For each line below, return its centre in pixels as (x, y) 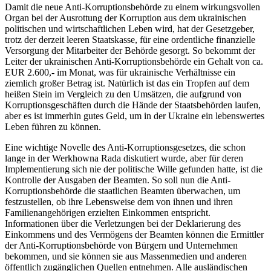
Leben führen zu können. (53, 126)
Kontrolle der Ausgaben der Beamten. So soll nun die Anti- (118, 180)
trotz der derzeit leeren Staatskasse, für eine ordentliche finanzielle (130, 39)
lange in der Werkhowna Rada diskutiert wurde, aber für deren (124, 158)
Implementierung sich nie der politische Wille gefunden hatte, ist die (134, 169)
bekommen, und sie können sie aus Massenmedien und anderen (126, 256)
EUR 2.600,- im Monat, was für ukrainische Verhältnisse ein (120, 72)
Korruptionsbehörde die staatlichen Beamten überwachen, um (122, 191)
